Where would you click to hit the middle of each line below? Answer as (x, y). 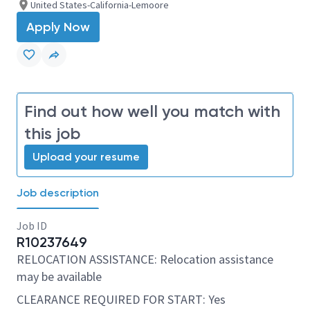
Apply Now (58, 27)
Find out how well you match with (152, 111)
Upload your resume (86, 157)
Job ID (32, 226)
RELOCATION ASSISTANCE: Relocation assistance (145, 259)
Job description (58, 193)
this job (52, 133)
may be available (59, 276)
